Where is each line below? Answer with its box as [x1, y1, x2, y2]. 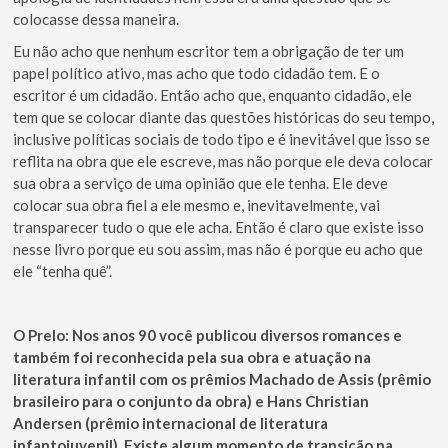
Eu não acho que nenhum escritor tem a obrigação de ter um [13, 42, 405, 61]
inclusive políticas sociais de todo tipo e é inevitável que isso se [13, 130, 431, 149]
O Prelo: [13, 326, 70, 345]
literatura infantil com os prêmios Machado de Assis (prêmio [13, 370, 432, 389]
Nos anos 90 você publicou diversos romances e [72, 326, 403, 345]
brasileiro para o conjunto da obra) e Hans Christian [13, 392, 370, 411]
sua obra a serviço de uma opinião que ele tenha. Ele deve [13, 174, 389, 193]
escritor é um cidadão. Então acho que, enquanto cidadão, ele [13, 86, 413, 105]
